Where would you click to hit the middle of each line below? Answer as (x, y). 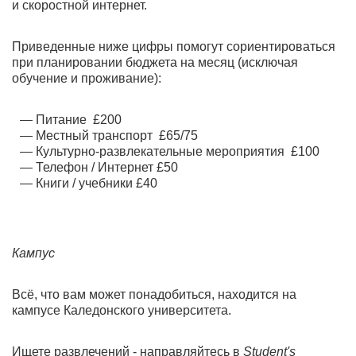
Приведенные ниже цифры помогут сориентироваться (174, 46)
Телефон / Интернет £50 (107, 167)
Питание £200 (79, 120)
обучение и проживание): (87, 78)
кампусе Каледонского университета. (123, 310)
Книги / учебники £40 (97, 183)
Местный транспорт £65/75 (117, 135)
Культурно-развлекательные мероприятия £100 (178, 151)
